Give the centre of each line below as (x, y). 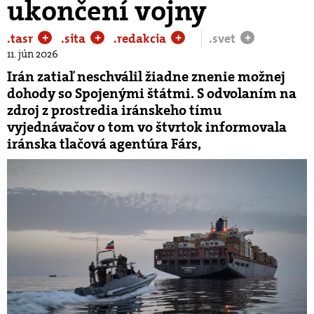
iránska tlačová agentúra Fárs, (104, 144)
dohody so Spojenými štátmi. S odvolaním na (152, 93)
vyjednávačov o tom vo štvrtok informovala (147, 127)
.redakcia (141, 39)
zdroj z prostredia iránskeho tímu (114, 110)
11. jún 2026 (33, 54)
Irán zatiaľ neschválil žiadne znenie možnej (146, 76)
